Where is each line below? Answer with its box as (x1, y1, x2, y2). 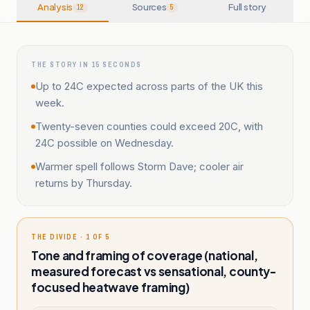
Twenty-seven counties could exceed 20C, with (35, 120, 263, 133)
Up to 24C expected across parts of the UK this (35, 80, 263, 93)
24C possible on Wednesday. (35, 136, 174, 149)
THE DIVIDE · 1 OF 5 (31, 232, 110, 241)
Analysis (37, 1, 73, 12)
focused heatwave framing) (31, 280, 190, 295)
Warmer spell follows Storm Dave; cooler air (35, 160, 244, 173)
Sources (131, 1, 167, 12)
